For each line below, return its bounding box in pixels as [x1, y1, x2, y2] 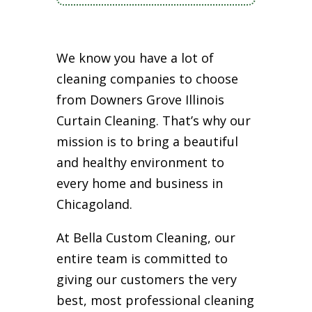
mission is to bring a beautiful [56, 133, 238, 150]
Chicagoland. [56, 196, 132, 213]
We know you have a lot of [56, 49, 214, 67]
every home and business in [56, 175, 223, 192]
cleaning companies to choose [56, 70, 238, 88]
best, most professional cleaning [56, 292, 254, 309]
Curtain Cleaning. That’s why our [56, 112, 251, 130]
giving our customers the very [56, 271, 237, 288]
